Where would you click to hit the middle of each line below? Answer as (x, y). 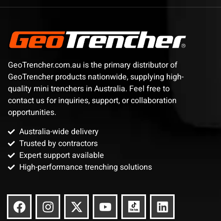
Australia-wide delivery (59, 132)
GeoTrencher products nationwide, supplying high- (96, 77)
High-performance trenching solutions (85, 167)
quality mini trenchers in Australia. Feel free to (89, 89)
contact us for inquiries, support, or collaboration (92, 101)
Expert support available (61, 156)
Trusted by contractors (58, 144)
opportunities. (32, 113)
